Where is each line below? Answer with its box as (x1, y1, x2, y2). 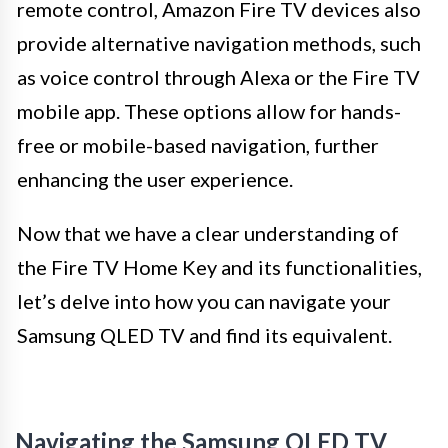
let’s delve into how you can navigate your (17, 288, 391, 313)
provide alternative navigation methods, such (17, 30, 421, 55)
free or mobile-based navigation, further (17, 132, 379, 157)
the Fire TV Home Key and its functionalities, (17, 254, 422, 279)
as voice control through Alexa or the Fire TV (17, 64, 420, 89)
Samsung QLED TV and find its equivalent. (17, 322, 392, 347)
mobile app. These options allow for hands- (17, 98, 401, 123)
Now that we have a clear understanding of (17, 220, 399, 245)
